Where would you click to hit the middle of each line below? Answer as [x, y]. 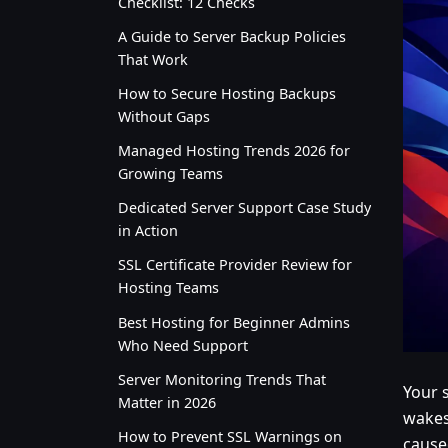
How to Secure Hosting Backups [227, 93]
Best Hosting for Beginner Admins [234, 322]
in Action [148, 231]
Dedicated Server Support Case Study [244, 208]
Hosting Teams [168, 288]
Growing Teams [170, 174]
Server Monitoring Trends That [222, 379]
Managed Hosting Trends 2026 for [234, 151]
